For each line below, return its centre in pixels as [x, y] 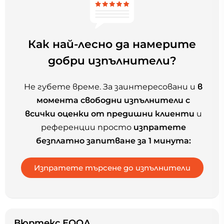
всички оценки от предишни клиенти [109, 114]
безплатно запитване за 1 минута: [113, 141]
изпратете [159, 127]
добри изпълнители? [112, 60]
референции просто [87, 127]
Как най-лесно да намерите [112, 44]
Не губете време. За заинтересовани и [111, 87]
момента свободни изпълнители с [113, 100]
